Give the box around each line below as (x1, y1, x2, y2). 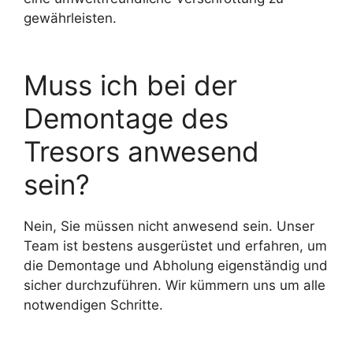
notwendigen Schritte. (24, 296, 163, 313)
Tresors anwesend (24, 134, 259, 168)
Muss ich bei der (24, 68, 237, 102)
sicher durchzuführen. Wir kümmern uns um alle (24, 277, 325, 293)
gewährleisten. (24, 10, 117, 27)
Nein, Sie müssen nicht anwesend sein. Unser (24, 217, 314, 234)
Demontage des (24, 101, 229, 135)
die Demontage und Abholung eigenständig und (24, 257, 328, 273)
